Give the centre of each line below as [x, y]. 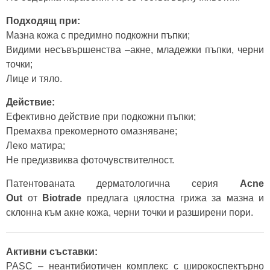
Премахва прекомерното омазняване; [92, 131]
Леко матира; [36, 146]
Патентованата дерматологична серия [123, 184]
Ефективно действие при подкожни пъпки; [101, 117]
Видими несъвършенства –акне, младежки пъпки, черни [135, 50]
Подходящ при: [43, 21]
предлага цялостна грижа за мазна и [173, 198]
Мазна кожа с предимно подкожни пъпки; [98, 35]
